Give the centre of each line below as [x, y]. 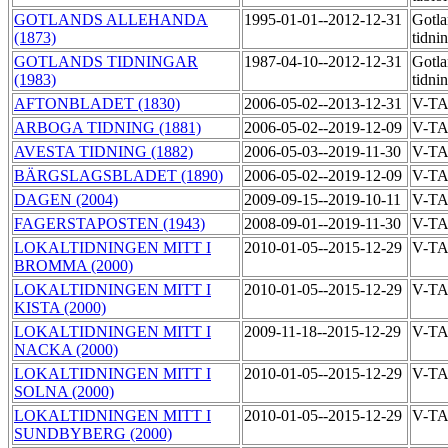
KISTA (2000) [60, 308]
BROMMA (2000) [73, 266]
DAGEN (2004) [66, 200]
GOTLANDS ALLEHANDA [111, 20]
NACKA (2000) [66, 350]
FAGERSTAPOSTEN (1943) [109, 224]
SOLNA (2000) [64, 392]
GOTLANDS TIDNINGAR [106, 62]
